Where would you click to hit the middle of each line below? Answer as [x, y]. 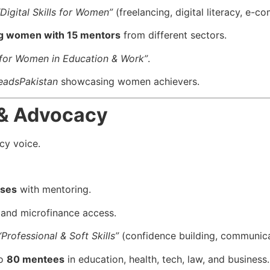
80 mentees [36, 259]
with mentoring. [54, 190]
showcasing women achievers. [129, 82]
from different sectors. [174, 35]
